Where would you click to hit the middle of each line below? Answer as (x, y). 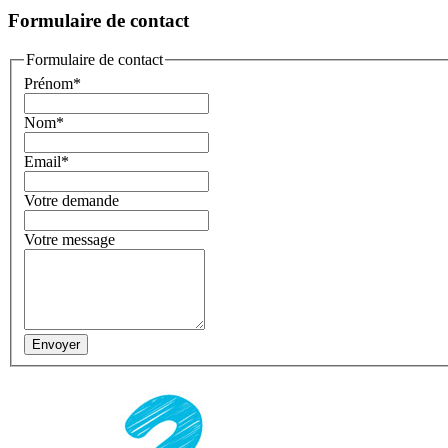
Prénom (48, 83)
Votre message (69, 239)
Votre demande (71, 200)
